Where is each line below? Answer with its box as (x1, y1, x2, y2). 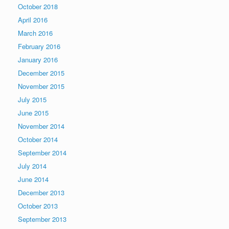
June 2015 (18, 107, 49, 118)
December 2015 (18, 67, 64, 78)
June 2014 (18, 174, 49, 184)
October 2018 (18, 1, 58, 11)
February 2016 (18, 41, 60, 51)
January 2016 (18, 54, 58, 64)
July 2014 (18, 161, 47, 171)
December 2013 (18, 187, 64, 197)
